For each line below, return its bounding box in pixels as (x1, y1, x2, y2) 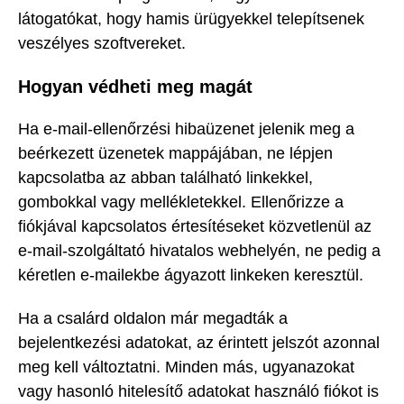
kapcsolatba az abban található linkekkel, (18, 168, 313, 187)
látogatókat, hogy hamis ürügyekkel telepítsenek (18, 10, 364, 29)
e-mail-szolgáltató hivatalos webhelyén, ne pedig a (18, 241, 381, 260)
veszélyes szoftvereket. (18, 34, 186, 53)
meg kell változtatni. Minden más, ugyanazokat (18, 358, 354, 377)
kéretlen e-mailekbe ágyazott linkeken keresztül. (18, 265, 363, 284)
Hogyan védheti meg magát (18, 77, 252, 97)
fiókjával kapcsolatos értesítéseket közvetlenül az (18, 216, 372, 235)
